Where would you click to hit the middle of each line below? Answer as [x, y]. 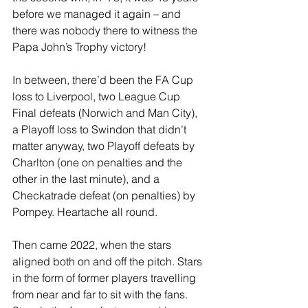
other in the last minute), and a [87, 179]
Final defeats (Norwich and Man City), [106, 113]
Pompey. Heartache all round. [85, 212]
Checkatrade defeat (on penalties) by [105, 195]
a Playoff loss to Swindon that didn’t [101, 129]
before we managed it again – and [98, 14]
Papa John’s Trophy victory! [79, 47]
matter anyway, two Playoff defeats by [105, 146]
